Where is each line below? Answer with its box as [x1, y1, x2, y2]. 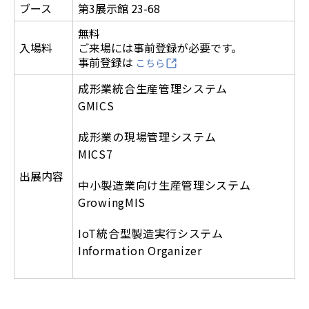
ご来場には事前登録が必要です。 [78, 39, 242, 56]
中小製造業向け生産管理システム [78, 177, 251, 193]
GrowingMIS [78, 194, 146, 210]
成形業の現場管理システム [78, 128, 217, 145]
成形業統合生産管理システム [78, 80, 228, 97]
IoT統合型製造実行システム [78, 225, 223, 241]
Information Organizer [78, 242, 202, 259]
